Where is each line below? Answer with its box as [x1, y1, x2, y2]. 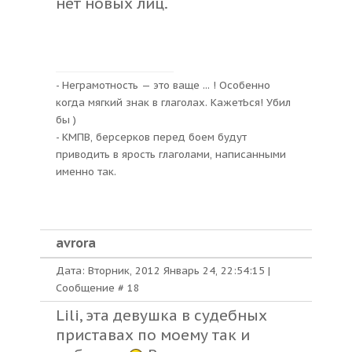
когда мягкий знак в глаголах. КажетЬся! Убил [56, 96, 291, 109]
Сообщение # [56, 281, 127, 295]
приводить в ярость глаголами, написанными [56, 148, 286, 161]
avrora [56, 235, 96, 251]
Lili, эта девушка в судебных [56, 306, 267, 324]
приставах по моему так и [56, 325, 250, 344]
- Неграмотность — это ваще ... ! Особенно [56, 79, 270, 92]
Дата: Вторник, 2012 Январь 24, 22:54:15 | [56, 264, 270, 277]
